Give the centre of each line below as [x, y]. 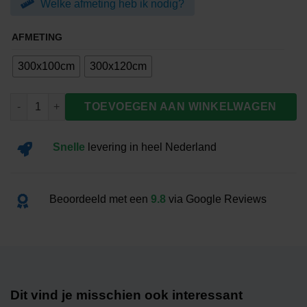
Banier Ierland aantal [58, 100]
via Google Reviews [216, 199]
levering [106, 147]
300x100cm [46, 66]
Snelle [69, 147]
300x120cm [118, 66]
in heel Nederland [172, 147]
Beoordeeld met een [99, 199]
